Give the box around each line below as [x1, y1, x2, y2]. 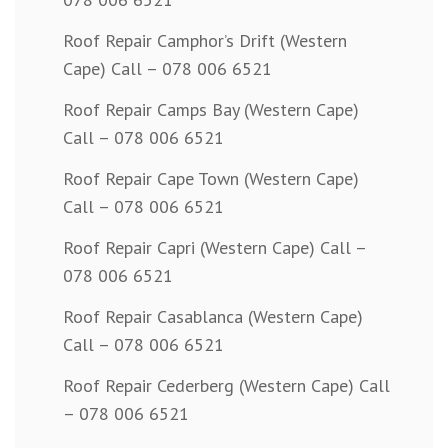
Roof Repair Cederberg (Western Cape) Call [63, 374, 390, 398]
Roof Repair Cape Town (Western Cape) [63, 167, 359, 191]
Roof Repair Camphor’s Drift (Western [63, 29, 347, 53]
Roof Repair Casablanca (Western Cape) [63, 305, 363, 329]
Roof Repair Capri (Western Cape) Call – [63, 236, 366, 260]
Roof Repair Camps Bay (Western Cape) [63, 98, 359, 122]
